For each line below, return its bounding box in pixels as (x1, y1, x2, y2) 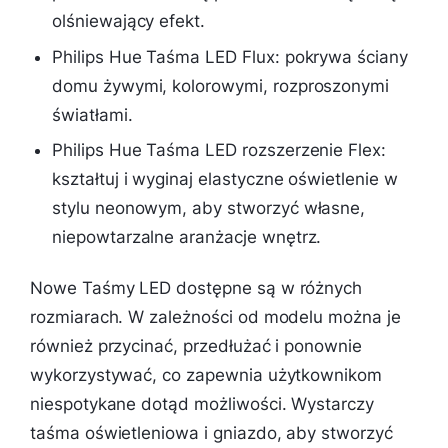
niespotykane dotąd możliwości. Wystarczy (30, 394, 374, 415)
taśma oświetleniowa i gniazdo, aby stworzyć (30, 423, 393, 444)
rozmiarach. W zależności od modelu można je (30, 307, 401, 328)
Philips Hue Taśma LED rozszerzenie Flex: (52, 140, 387, 161)
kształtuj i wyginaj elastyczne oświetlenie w (52, 169, 398, 190)
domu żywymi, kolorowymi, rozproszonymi (52, 75, 390, 96)
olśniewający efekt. (52, 10, 206, 31)
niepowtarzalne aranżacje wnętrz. (52, 227, 322, 248)
